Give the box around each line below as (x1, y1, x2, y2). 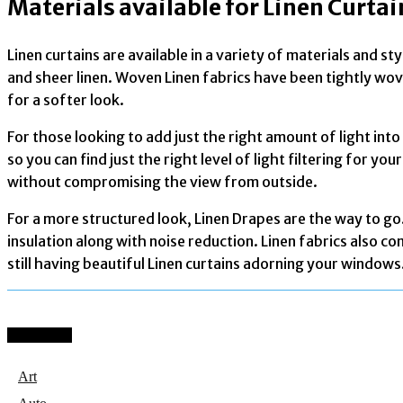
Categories (7, 327, 72, 344)
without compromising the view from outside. (7, 173, 318, 191)
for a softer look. (7, 91, 124, 109)
